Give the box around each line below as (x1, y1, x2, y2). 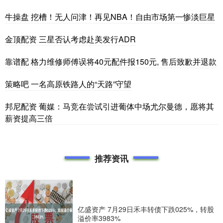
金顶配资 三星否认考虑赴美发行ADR (5, 33, 136, 45)
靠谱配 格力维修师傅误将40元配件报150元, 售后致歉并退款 (5, 55, 217, 67)
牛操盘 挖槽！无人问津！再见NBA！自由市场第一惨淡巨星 (5, 10, 215, 22)
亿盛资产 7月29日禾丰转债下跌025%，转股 (78, 204, 214, 214)
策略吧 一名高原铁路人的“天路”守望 (5, 78, 131, 90)
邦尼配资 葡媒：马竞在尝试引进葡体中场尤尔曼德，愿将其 (5, 100, 214, 112)
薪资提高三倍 (5, 112, 53, 124)
